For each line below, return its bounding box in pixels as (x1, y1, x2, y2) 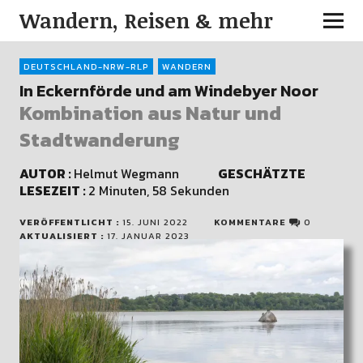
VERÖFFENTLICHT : (19, 216, 122, 228)
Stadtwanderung (19, 125, 180, 155)
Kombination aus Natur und (19, 98, 281, 128)
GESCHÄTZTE (217, 164, 305, 183)
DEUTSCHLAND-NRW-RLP (23, 60, 149, 73)
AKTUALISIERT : (19, 229, 107, 242)
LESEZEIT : (19, 181, 88, 200)
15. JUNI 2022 (122, 216, 188, 228)
